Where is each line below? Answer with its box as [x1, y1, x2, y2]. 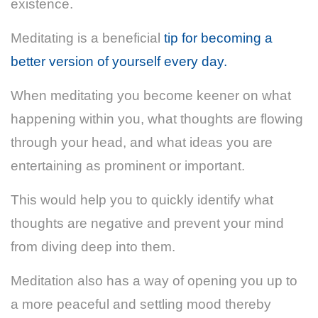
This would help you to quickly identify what [11, 192, 273, 207]
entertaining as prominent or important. [11, 158, 245, 173]
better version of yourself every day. [11, 53, 227, 69]
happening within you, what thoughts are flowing [11, 111, 303, 126]
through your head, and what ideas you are [11, 134, 273, 150]
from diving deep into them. [11, 238, 175, 254]
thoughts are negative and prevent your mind [11, 215, 284, 231]
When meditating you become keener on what [11, 87, 291, 103]
